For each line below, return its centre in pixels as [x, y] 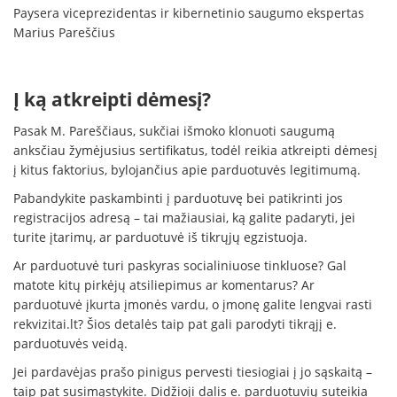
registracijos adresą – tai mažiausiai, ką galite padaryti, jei [184, 217]
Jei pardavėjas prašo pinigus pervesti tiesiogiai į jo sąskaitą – [193, 371]
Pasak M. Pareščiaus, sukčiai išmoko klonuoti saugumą [174, 130]
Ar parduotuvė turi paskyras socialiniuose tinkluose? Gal [180, 265]
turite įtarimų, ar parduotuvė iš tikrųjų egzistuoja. [160, 237]
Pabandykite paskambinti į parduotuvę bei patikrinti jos [178, 198]
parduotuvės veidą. [70, 343]
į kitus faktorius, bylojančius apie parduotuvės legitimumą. [187, 169]
